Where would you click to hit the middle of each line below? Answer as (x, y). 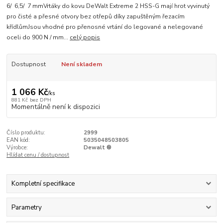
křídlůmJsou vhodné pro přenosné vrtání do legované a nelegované (105, 27)
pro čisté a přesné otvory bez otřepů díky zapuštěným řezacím (96, 16)
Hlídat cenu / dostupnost (38, 155)
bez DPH (40, 100)
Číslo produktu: (26, 133)
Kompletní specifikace (43, 184)
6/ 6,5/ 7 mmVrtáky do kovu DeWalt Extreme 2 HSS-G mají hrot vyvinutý (108, 6)
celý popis (85, 37)
